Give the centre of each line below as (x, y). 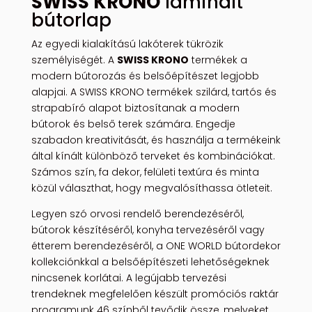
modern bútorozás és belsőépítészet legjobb (145, 76)
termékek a (218, 60)
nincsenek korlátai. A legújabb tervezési (128, 278)
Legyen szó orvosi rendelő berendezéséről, (137, 213)
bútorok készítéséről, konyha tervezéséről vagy (148, 229)
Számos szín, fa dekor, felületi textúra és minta (145, 172)
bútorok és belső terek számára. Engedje (133, 124)
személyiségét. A (74, 60)
